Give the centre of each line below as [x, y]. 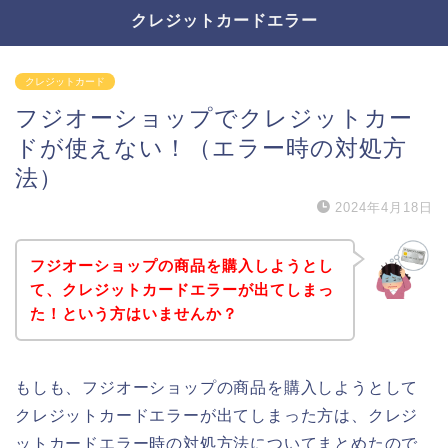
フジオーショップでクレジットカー [214, 118]
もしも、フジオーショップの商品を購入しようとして [217, 387]
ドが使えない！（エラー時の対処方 [211, 148]
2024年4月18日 [384, 207]
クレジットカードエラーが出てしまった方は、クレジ [217, 415]
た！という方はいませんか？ [133, 313]
